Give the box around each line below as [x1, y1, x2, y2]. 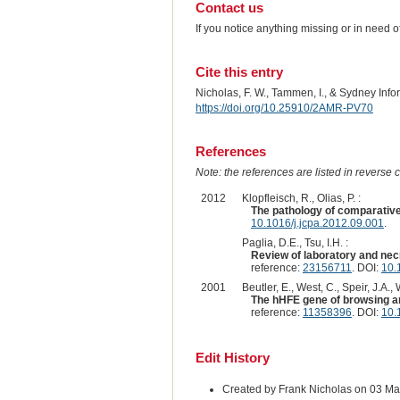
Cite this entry [195, 63, 283, 79]
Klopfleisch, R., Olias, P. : [241, 192, 361, 205]
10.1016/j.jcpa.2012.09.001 [250, 217, 384, 230]
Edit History [195, 350, 270, 366]
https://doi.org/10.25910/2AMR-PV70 [195, 101, 373, 114]
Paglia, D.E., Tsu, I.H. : [241, 237, 348, 250]
